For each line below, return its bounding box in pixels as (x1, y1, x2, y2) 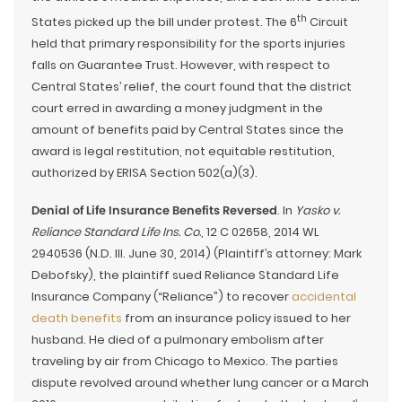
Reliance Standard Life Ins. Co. (31, 223, 201, 240)
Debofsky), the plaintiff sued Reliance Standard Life (31, 266, 339, 284)
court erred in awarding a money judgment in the (31, 99, 323, 117)
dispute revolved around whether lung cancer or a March (31, 373, 369, 391)
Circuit (307, 13, 348, 31)
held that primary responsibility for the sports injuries (31, 34, 345, 52)
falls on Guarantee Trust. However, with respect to (31, 56, 330, 74)
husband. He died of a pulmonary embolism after (31, 330, 324, 348)
